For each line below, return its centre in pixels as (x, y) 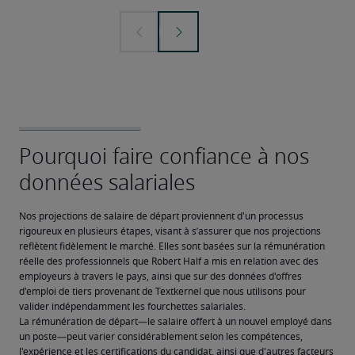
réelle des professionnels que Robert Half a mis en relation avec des (169, 261)
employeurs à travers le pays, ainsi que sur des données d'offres (160, 277)
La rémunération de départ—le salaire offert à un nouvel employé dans (176, 322)
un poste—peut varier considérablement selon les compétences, (161, 337)
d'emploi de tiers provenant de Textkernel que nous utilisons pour (162, 292)
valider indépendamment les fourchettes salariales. (132, 307)
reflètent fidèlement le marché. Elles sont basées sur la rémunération (172, 246)
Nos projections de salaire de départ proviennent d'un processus (161, 216)
